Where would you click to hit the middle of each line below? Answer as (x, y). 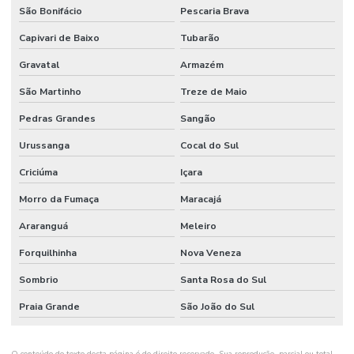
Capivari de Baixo (59, 38)
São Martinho (50, 91)
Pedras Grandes (57, 118)
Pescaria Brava (214, 11)
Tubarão (200, 38)
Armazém (201, 64)
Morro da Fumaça (59, 199)
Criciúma (38, 172)
